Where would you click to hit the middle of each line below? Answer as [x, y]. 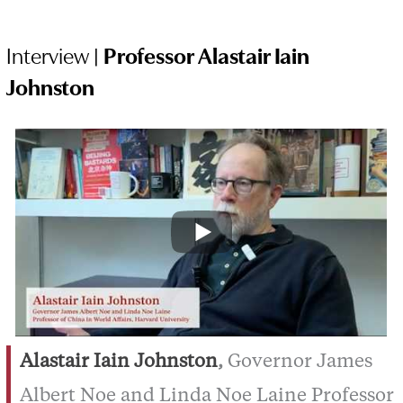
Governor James [300, 363]
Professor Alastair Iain [207, 54]
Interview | [55, 54]
